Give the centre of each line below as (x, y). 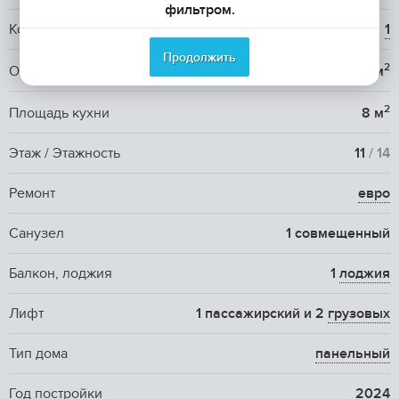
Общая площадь (62, 72)
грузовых (359, 314)
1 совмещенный (338, 234)
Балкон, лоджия (61, 274)
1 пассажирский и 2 (262, 314)
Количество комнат (71, 30)
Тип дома (38, 354)
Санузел (37, 234)
